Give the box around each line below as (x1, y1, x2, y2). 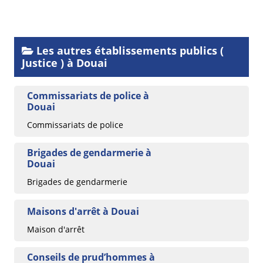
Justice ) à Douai (22, 55, 107, 70)
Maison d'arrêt (27, 223, 85, 235)
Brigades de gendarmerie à (27, 146, 151, 159)
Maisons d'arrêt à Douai (27, 204, 139, 218)
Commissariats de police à (27, 89, 149, 102)
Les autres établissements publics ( (33, 43, 224, 58)
